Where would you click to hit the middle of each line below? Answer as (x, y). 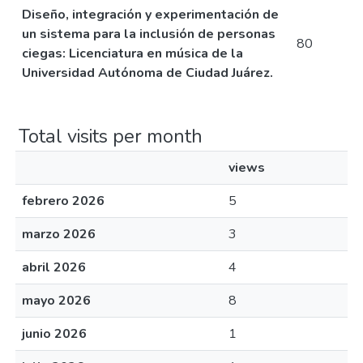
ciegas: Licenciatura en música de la (132, 53)
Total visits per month (111, 136)
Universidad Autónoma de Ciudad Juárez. (147, 73)
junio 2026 (54, 334)
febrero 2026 (63, 201)
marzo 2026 (59, 234)
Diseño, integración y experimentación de (150, 15)
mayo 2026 (56, 301)
